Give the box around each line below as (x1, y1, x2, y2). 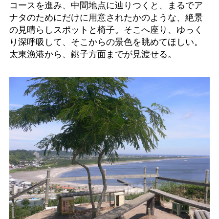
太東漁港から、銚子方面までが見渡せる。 (9, 48, 176, 59)
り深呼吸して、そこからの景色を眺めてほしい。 (9, 36, 203, 47)
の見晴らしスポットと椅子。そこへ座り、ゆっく (9, 24, 203, 35)
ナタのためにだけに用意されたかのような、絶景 (9, 12, 203, 22)
